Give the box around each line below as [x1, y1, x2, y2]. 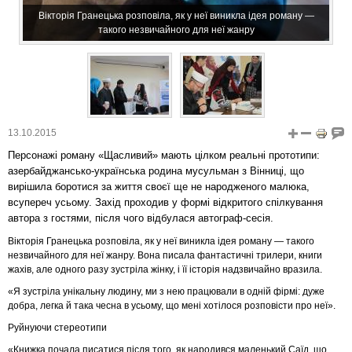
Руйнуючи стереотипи [8, 322, 107, 333]
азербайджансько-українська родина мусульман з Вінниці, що [8, 165, 304, 177]
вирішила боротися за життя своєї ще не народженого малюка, [8, 181, 310, 192]
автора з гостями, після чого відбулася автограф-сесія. [8, 212, 273, 224]
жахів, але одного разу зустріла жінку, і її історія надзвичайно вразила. [8, 264, 322, 275]
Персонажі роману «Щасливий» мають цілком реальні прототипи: [8, 149, 320, 161]
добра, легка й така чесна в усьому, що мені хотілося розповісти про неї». [8, 300, 335, 311]
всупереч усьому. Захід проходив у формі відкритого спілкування [8, 196, 323, 208]
